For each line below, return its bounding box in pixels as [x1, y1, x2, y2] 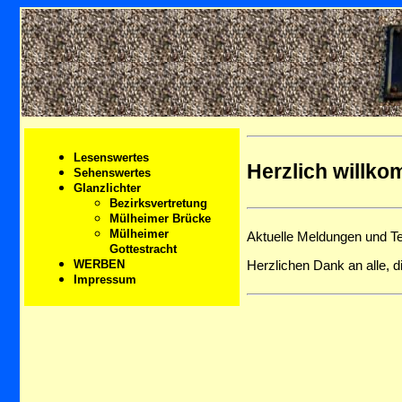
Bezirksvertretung [109, 196, 207, 210]
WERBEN [74, 257, 125, 271]
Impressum [74, 272, 136, 286]
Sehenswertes [74, 165, 151, 179]
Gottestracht [109, 241, 177, 256]
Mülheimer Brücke [109, 211, 211, 225]
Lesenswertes [74, 150, 149, 164]
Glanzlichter [74, 180, 141, 195]
